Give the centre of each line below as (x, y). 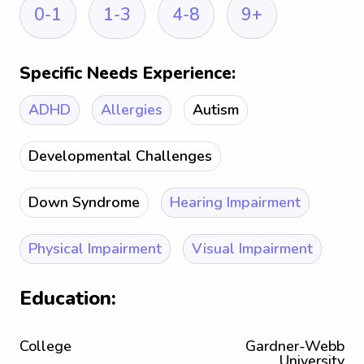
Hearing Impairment (235, 202)
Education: (68, 298)
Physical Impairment (95, 249)
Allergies (132, 110)
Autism (216, 110)
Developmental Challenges (120, 156)
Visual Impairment (252, 249)
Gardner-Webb (295, 346)
